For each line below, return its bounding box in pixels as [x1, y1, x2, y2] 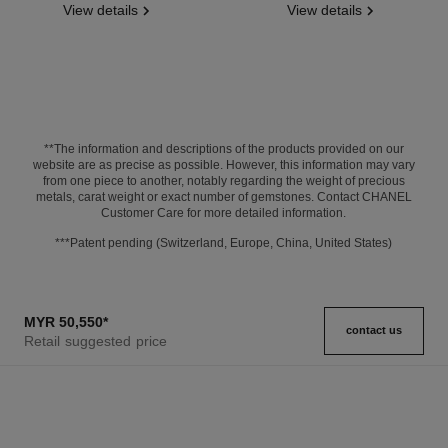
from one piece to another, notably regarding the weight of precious [42, 173, 405, 188]
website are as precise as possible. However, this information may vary [32, 157, 415, 172]
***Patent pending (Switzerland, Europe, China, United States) [55, 235, 393, 250]
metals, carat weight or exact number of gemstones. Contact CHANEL [35, 189, 412, 204]
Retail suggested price [23, 333, 168, 350]
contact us [346, 324, 403, 337]
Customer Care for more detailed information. [101, 205, 347, 220]
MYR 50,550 [23, 314, 103, 331]
